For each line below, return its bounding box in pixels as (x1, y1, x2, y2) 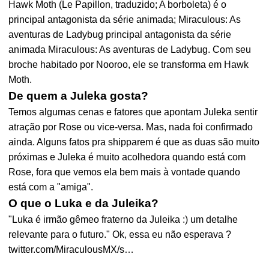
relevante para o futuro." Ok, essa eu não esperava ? (8, 229, 232, 240)
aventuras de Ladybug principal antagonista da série (8, 29, 232, 40)
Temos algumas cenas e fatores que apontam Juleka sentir (8, 107, 258, 117)
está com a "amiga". (8, 182, 94, 192)
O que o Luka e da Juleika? (8, 197, 159, 210)
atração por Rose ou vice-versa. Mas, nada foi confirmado (8, 122, 253, 132)
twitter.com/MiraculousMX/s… (8, 244, 134, 255)
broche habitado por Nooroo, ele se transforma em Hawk (8, 59, 249, 70)
